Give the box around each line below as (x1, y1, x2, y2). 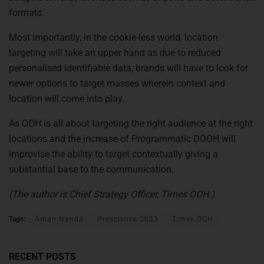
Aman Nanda (35, 214, 84, 223)
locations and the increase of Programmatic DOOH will (9, 133, 236, 144)
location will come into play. (9, 93, 124, 104)
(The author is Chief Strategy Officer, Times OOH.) (9, 188, 214, 200)
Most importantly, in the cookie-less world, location (9, 31, 218, 43)
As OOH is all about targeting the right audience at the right (9, 117, 253, 129)
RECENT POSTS (9, 250, 76, 262)
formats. (9, 6, 44, 18)
